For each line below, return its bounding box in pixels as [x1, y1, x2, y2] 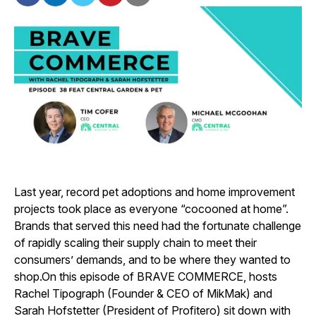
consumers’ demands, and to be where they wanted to [14, 252, 291, 267]
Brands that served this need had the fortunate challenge [14, 218, 301, 233]
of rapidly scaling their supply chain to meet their [14, 235, 257, 250]
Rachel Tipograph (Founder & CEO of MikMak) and [14, 286, 272, 300]
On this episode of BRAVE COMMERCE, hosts [42, 269, 277, 284]
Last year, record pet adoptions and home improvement [14, 184, 295, 199]
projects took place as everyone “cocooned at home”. [14, 201, 288, 216]
